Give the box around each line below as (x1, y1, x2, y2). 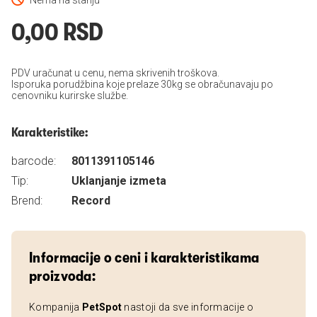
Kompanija (29, 301, 82, 313)
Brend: (11, 194, 42, 207)
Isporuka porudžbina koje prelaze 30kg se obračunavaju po (11, 79, 273, 90)
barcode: (11, 154, 56, 168)
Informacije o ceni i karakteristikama (29, 249, 260, 266)
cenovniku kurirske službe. (11, 90, 128, 101)
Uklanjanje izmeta (71, 174, 166, 188)
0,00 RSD (11, 18, 103, 47)
